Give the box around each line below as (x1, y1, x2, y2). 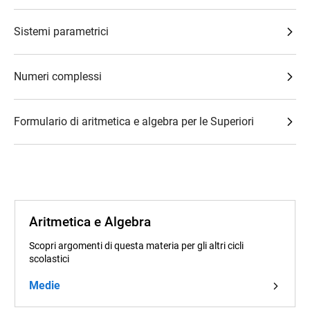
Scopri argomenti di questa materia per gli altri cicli (29, 240, 244, 251)
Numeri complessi (14, 70, 102, 83)
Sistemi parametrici (14, 25, 109, 38)
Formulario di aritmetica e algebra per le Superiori (14, 115, 254, 128)
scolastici (29, 253, 69, 264)
